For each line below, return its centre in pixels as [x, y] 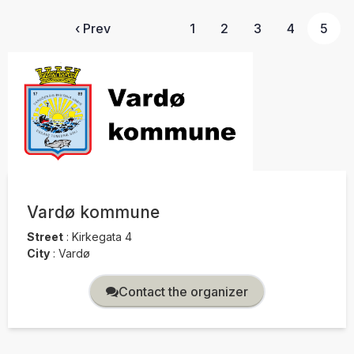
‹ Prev [92, 29]
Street [45, 236]
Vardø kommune [93, 213]
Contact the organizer [219, 291]
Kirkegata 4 [100, 236]
